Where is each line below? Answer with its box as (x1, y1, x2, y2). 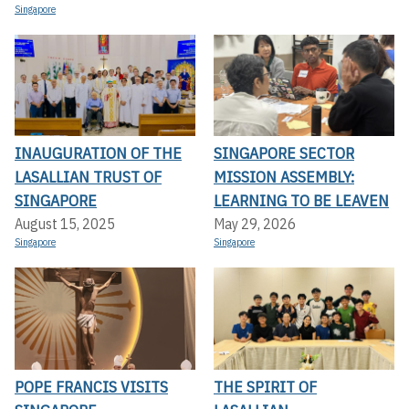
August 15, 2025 (15, 215, 115, 234)
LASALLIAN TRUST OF (15, 166, 162, 188)
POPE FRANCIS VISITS (15, 375, 168, 397)
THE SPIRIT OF (214, 375, 317, 397)
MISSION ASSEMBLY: (214, 166, 354, 188)
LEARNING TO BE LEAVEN (214, 190, 389, 212)
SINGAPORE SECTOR (214, 142, 354, 164)
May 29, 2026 (214, 215, 296, 234)
